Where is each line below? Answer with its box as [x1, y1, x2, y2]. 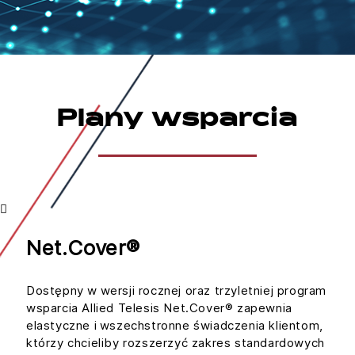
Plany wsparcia [57, 108, 298, 132]
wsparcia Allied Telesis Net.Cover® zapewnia [26, 300, 292, 315]
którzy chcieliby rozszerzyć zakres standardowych [26, 334, 325, 350]
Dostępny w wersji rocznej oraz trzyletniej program [26, 282, 327, 298]
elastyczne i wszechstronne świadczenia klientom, [26, 317, 323, 333]
